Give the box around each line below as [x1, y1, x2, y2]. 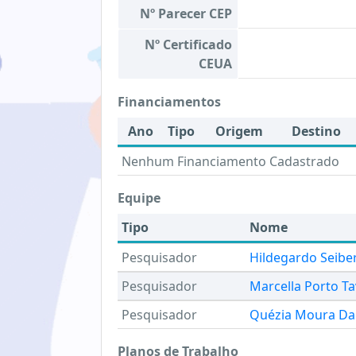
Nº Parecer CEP [140, 5, 232, 22]
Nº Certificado [145, 36, 232, 53]
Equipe [118, 189, 161, 207]
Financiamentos [118, 93, 221, 110]
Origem [215, 122, 263, 140]
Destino [292, 122, 341, 140]
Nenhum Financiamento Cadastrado [122, 153, 339, 170]
